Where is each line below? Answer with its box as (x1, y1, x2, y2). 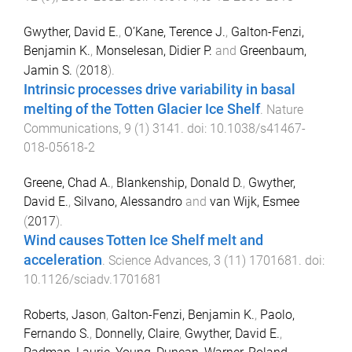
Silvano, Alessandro (74, 193, 182, 209)
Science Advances (108, 252, 208, 268)
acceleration (24, 251, 102, 268)
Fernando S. (24, 325, 90, 341)
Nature (266, 102, 303, 118)
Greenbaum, (240, 43, 306, 59)
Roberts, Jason (24, 306, 106, 322)
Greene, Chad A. (24, 174, 111, 190)
